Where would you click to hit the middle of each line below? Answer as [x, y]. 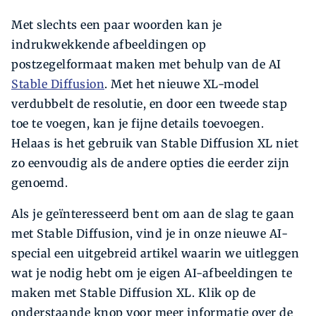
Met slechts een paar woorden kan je [117, 25]
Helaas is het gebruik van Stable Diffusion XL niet [155, 144]
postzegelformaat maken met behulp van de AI [146, 65]
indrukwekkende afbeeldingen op [109, 45]
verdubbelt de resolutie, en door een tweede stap [149, 104]
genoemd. [39, 183]
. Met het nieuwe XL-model [182, 84]
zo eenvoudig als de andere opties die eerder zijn [151, 163]
